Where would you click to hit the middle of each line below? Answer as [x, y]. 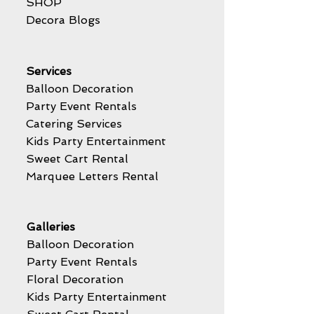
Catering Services [74, 124]
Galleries [51, 227]
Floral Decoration [77, 280]
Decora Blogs [63, 20]
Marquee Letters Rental [94, 177]
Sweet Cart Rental [77, 159]
